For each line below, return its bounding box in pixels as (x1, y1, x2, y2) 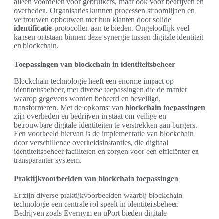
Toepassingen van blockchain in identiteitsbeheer (14, 60, 175, 68)
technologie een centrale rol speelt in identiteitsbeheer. (14, 199, 179, 208)
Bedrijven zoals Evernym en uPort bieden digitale (14, 208, 167, 217)
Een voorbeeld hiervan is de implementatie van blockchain (14, 129, 194, 138)
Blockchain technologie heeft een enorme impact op (14, 76, 174, 85)
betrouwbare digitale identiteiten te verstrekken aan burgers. (14, 120, 197, 129)
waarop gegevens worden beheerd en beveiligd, (14, 94, 161, 103)
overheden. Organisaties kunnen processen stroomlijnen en (14, 6, 195, 15)
